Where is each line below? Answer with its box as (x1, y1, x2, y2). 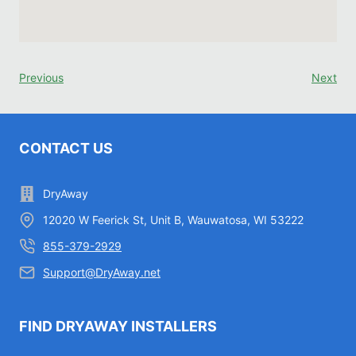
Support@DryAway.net (43, 265, 161, 280)
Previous (19, 71, 64, 85)
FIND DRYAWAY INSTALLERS (19, 318, 217, 335)
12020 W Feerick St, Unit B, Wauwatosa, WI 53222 (43, 213, 304, 227)
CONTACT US (19, 140, 113, 157)
